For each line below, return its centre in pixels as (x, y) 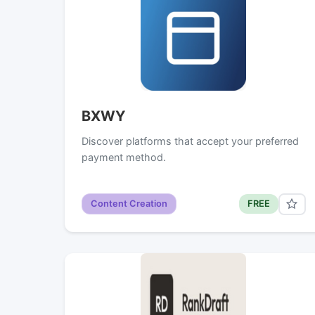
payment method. (124, 157)
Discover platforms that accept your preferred (190, 141)
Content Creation (129, 204)
